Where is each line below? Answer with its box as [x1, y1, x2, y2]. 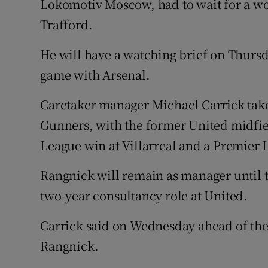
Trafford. [40, 16, 93, 33]
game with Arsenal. [40, 66, 150, 84]
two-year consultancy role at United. [40, 187, 248, 205]
